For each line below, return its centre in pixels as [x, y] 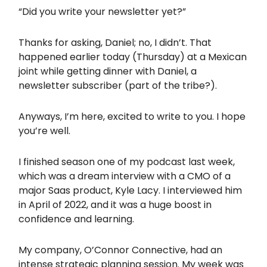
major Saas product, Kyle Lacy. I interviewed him [130, 190]
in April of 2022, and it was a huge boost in [115, 205]
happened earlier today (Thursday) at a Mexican [133, 57]
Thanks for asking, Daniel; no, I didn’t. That [115, 43]
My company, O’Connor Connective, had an [120, 250]
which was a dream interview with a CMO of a [125, 176]
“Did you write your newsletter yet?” [102, 12]
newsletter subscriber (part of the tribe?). [118, 86]
